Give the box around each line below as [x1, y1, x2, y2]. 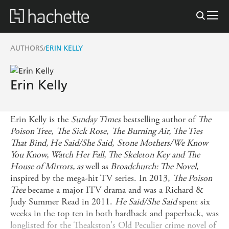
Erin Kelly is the [10, 113, 71, 125]
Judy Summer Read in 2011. [10, 195, 115, 208]
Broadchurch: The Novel [108, 160, 196, 172]
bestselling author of [121, 113, 198, 125]
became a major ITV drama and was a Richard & [28, 184, 203, 196]
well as [85, 160, 108, 172]
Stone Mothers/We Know [117, 136, 208, 149]
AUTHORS [10, 43, 43, 53]
